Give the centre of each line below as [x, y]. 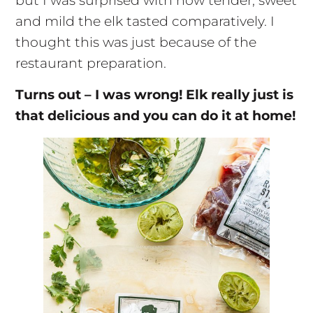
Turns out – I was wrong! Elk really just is [154, 94]
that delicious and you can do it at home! [155, 115]
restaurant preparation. [90, 63]
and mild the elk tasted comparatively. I [145, 21]
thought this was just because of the [136, 42]
